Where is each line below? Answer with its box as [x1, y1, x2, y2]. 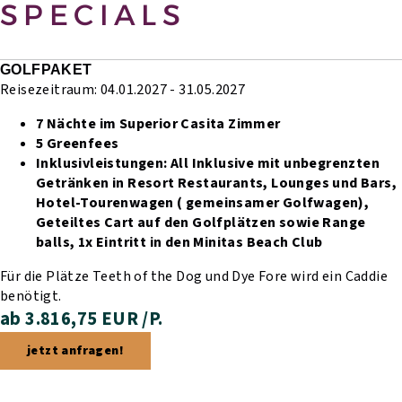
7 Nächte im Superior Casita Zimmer [36, 113, 281, 134]
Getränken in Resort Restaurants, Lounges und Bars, [36, 172, 397, 193]
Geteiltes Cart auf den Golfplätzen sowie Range [36, 212, 366, 232]
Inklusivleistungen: [36, 153, 170, 173]
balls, [36, 232, 78, 252]
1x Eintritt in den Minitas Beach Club [77, 232, 323, 252]
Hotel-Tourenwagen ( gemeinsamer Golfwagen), [36, 192, 370, 213]
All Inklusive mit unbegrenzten [170, 153, 380, 173]
